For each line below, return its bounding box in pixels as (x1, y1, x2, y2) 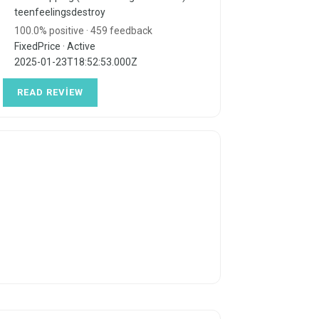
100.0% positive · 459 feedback (14, 25, 152, 37)
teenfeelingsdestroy (14, 6, 105, 19)
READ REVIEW (16, 87, 83, 98)
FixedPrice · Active (14, 41, 95, 53)
